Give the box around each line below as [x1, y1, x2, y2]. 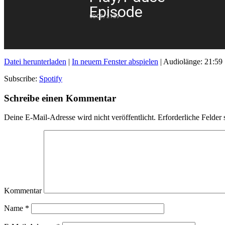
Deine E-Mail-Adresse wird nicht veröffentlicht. [4, 113, 156, 122]
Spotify [39, 74, 62, 83]
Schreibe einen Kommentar [4, 92, 116, 103]
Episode [89, 3, 143, 21]
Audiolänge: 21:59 [163, 57, 222, 66]
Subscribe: [4, 74, 39, 83]
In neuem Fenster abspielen [72, 57, 158, 66]
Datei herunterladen [4, 57, 66, 66]
